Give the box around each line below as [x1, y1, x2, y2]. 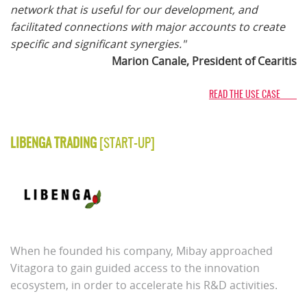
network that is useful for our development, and [10, 2, 258, 17]
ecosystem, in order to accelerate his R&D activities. [10, 278, 278, 293]
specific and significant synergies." [10, 36, 186, 51]
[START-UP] [99, 134, 155, 151]
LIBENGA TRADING [10, 134, 99, 151]
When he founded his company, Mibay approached [10, 243, 273, 258]
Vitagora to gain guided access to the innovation [10, 260, 260, 275]
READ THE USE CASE [209, 88, 297, 101]
